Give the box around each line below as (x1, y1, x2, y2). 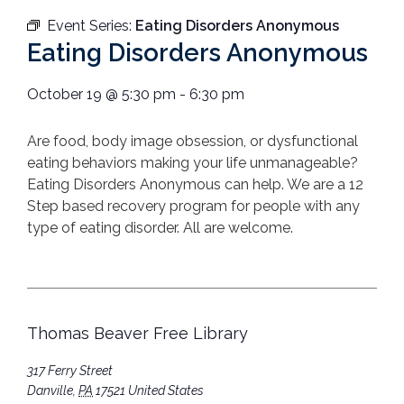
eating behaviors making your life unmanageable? (27, 154, 358, 172)
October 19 (27, 86, 102, 104)
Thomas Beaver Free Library (27, 323, 248, 343)
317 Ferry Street (27, 363, 113, 378)
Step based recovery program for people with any (27, 197, 360, 216)
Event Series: (47, 17, 135, 35)
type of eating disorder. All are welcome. (27, 219, 293, 237)
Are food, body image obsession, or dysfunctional (27, 133, 358, 151)
